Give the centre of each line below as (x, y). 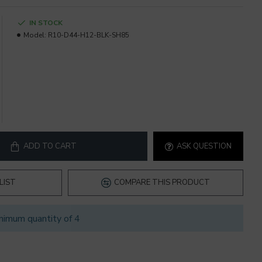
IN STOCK (46, 23)
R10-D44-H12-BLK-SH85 (89, 35)
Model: (35, 35)
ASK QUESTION (204, 146)
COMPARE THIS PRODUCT (162, 182)
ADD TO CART (50, 146)
